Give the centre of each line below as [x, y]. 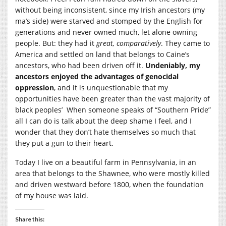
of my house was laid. [52, 195]
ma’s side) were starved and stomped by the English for [109, 21]
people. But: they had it [56, 43]
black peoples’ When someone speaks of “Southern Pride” [113, 109]
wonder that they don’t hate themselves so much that [105, 132]
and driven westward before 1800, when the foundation [109, 184]
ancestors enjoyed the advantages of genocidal [97, 76]
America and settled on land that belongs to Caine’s [102, 54]
